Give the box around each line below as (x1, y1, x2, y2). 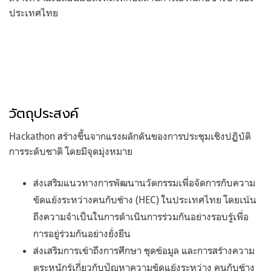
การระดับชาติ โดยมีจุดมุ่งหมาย (9, 145, 132, 157)
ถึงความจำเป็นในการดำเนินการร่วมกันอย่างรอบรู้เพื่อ (33, 210, 249, 223)
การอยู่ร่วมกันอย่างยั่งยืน (33, 227, 131, 240)
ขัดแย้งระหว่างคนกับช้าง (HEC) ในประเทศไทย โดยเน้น (33, 193, 256, 206)
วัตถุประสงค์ (9, 103, 79, 123)
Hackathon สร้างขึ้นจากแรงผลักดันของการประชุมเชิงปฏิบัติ (9, 129, 251, 142)
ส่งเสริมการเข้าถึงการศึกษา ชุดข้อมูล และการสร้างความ (33, 244, 255, 256)
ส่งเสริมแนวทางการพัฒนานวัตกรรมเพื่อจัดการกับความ (33, 176, 255, 189)
